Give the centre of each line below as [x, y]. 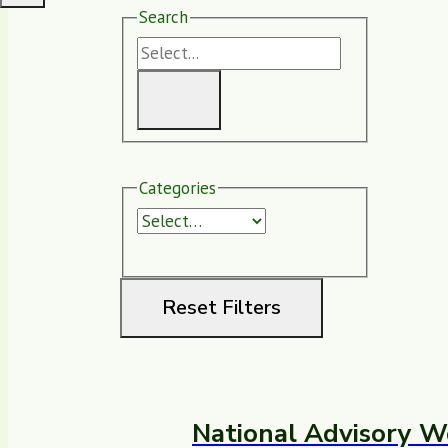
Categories [177, 187]
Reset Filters [221, 308]
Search [163, 17]
